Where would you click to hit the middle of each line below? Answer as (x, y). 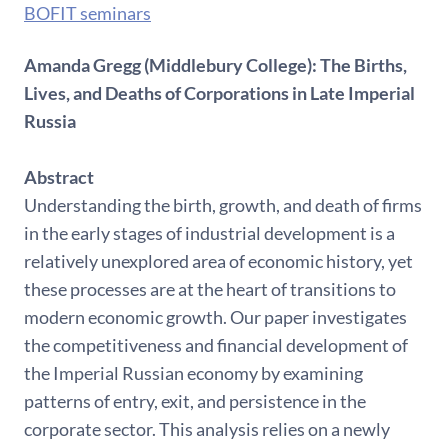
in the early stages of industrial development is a (209, 232)
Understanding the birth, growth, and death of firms (223, 204)
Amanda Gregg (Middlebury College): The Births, (215, 64)
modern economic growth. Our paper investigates (215, 316)
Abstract (59, 176)
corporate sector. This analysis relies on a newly (207, 428)
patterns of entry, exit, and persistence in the (195, 400)
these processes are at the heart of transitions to (210, 288)
